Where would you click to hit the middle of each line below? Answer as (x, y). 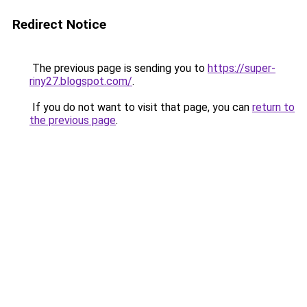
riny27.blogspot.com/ (81, 81)
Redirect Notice (59, 24)
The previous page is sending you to (119, 68)
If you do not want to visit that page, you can (141, 107)
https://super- (242, 68)
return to (273, 107)
